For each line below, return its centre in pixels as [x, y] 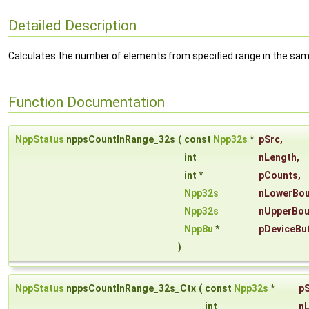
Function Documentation [87, 102]
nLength [278, 158]
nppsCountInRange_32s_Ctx [130, 289]
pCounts [278, 176]
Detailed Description [72, 25]
